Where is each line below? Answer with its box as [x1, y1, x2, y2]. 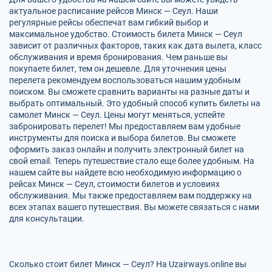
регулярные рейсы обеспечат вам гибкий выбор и [9, 18, 208, 27]
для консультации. [9, 214, 84, 223]
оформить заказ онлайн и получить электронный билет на [9, 144, 244, 154]
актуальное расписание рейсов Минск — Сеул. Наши [9, 6, 218, 16]
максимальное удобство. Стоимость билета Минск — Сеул [9, 29, 242, 39]
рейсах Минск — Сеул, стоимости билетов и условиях [9, 179, 220, 189]
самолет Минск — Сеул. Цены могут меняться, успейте [9, 110, 225, 120]
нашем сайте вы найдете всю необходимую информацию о [9, 168, 242, 177]
